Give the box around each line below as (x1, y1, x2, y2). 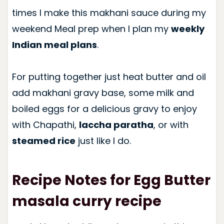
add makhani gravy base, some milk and (11, 86, 194, 99)
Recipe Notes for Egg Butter (11, 170, 210, 190)
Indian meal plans (11, 38, 97, 51)
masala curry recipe (11, 191, 161, 211)
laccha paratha (78, 118, 153, 131)
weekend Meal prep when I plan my (11, 22, 171, 35)
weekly (170, 22, 204, 35)
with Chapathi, (11, 118, 79, 131)
